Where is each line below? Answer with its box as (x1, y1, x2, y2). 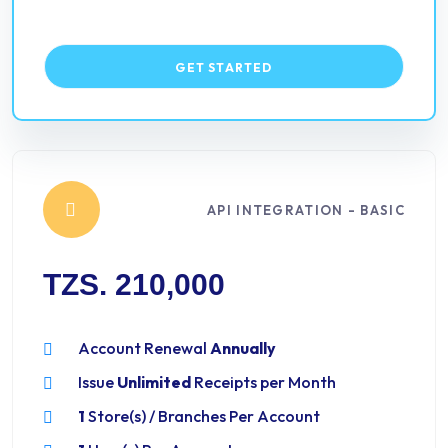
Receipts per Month (191, 372, 336, 392)
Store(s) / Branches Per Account (85, 406, 320, 426)
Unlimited (117, 372, 191, 392)
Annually (210, 338, 276, 358)
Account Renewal (78, 338, 210, 358)
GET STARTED (175, 60, 273, 75)
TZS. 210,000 (43, 268, 225, 301)
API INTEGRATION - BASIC (207, 201, 405, 218)
